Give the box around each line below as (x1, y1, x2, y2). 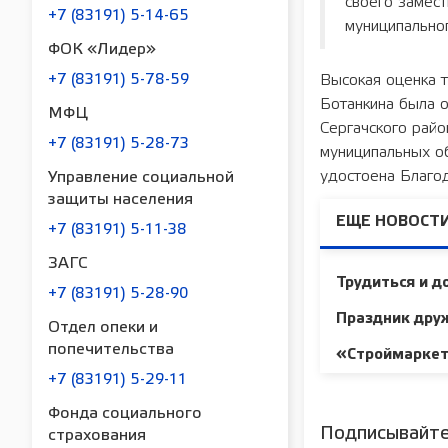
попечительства (48, 342, 174, 358)
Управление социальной (48, 170, 234, 186)
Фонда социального (48, 406, 202, 422)
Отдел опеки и (48, 320, 158, 336)
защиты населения (48, 192, 193, 208)
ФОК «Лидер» (48, 42, 156, 58)
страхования (48, 428, 146, 444)
